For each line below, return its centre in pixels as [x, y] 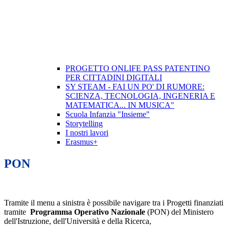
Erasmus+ [82, 142]
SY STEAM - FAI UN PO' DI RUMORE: [135, 87]
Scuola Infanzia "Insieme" [108, 114]
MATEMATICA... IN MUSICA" [120, 105]
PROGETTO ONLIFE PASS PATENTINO [138, 68]
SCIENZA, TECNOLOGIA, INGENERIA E [140, 96]
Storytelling [84, 124]
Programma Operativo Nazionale [88, 212]
